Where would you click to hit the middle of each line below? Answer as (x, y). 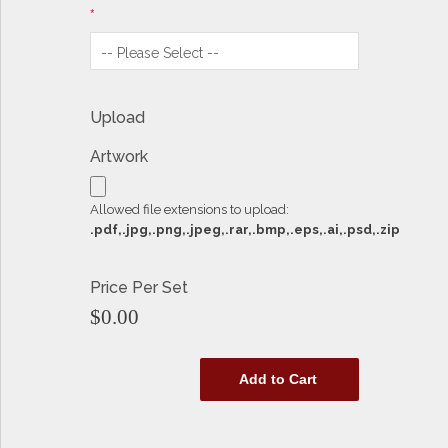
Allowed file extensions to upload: (190, 209)
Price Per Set (139, 287)
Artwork (119, 156)
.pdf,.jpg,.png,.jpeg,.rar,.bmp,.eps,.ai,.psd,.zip (245, 229)
